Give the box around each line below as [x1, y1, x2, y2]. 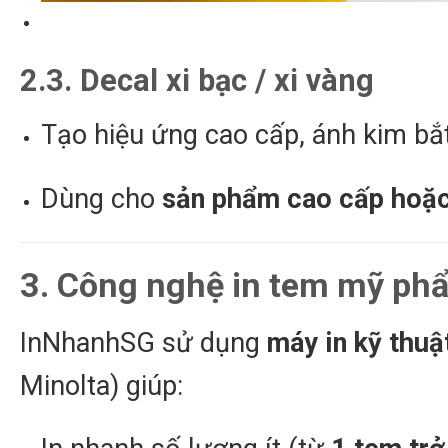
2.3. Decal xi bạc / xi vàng [20, 63, 374, 99]
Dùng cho [40, 182, 162, 215]
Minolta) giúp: [20, 369, 183, 402]
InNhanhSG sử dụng [20, 326, 267, 359]
